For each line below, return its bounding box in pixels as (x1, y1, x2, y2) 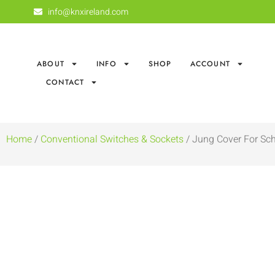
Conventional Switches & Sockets (41, 132, 184, 147)
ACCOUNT (190, 58, 231, 70)
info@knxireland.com (47, 5, 128, 18)
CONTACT (46, 77, 85, 88)
